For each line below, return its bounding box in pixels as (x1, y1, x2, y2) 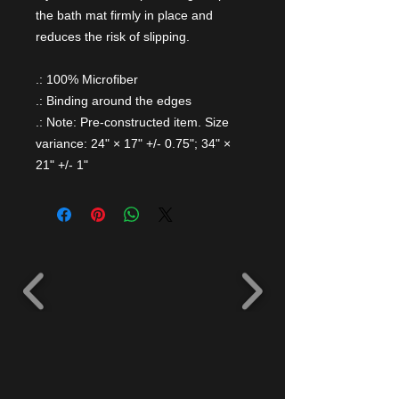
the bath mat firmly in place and (36, 8, 213, 22)
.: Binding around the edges (36, 94, 191, 108)
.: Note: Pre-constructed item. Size (36, 115, 229, 129)
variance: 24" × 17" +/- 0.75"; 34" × (36, 136, 231, 151)
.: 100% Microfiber (36, 72, 138, 86)
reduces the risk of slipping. (36, 29, 190, 44)
